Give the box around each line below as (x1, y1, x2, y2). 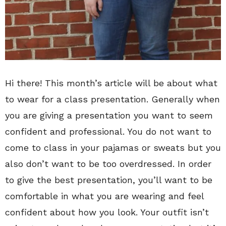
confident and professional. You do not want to (5, 126, 211, 137)
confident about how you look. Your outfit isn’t (5, 206, 209, 217)
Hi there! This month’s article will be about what (5, 77, 217, 88)
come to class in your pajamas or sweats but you (5, 142, 221, 153)
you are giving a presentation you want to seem (5, 109, 213, 121)
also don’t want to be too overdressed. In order (5, 158, 211, 169)
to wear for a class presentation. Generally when (5, 93, 220, 104)
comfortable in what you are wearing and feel (5, 190, 204, 201)
